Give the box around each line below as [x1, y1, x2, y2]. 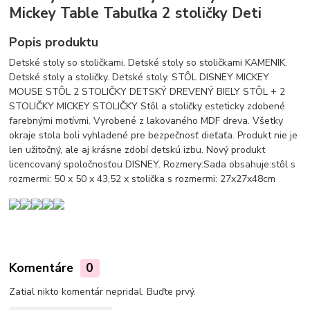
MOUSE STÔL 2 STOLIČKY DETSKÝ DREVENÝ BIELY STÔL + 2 [9, 85, 286, 99]
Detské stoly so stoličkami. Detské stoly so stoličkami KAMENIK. [9, 56, 288, 70]
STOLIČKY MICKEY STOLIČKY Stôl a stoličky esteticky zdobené [9, 100, 286, 113]
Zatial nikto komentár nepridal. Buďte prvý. [9, 285, 197, 299]
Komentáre [9, 259, 77, 277]
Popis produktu [9, 33, 99, 51]
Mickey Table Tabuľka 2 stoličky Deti [9, 3, 262, 24]
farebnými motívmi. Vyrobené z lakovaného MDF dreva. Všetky [9, 114, 284, 128]
